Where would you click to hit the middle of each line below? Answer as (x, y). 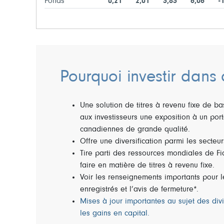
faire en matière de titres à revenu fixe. (147, 166)
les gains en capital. (115, 214)
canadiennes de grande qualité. (135, 130)
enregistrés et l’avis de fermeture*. (139, 190)
